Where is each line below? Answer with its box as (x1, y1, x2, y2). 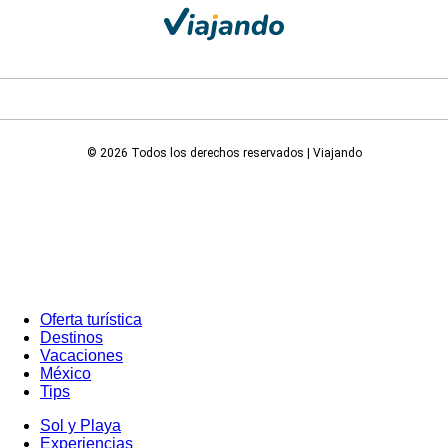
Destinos (40, 328, 103, 346)
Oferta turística (40, 310, 142, 328)
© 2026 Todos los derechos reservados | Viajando (86, 145, 362, 160)
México (40, 364, 91, 382)
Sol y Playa (40, 416, 121, 434)
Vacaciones (40, 346, 123, 364)
